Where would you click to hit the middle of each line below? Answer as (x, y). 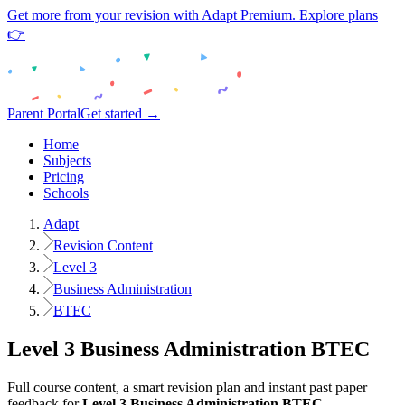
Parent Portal (44, 113)
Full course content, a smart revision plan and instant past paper (187, 387)
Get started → (120, 113)
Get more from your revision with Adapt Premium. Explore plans (193, 15)
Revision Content (103, 245)
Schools (66, 193)
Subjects (67, 160)
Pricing (64, 177)
